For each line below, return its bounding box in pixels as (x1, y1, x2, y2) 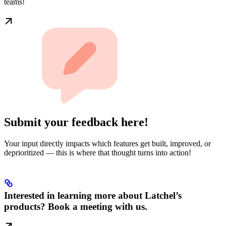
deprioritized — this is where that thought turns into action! (4, 148, 191, 157)
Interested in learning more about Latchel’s (4, 190, 182, 201)
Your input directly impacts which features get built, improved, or (4, 139, 211, 148)
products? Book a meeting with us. (4, 201, 147, 212)
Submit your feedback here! (4, 115, 148, 129)
